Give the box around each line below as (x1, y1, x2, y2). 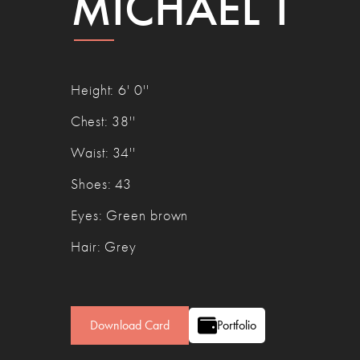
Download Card (90, 317, 170, 333)
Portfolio (217, 317, 256, 333)
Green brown (106, 207, 189, 225)
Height (71, 82, 111, 100)
